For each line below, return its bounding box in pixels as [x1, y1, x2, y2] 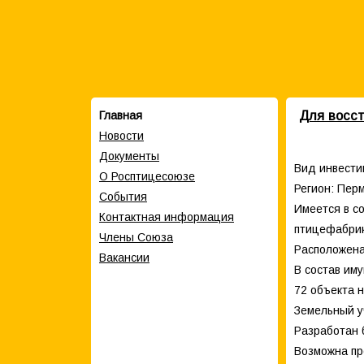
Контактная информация [99, 210, 234, 223]
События [99, 190, 147, 203]
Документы [99, 149, 159, 162]
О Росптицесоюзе [99, 170, 195, 183]
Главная [99, 109, 142, 122]
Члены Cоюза [99, 231, 173, 244]
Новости [99, 129, 144, 142]
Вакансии [99, 251, 149, 264]
